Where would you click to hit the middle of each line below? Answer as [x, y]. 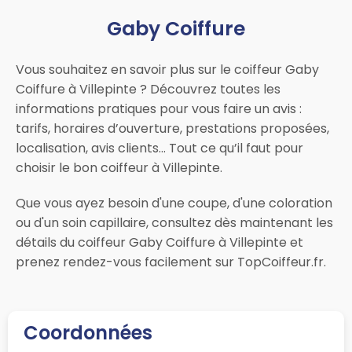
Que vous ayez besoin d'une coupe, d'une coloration [174, 203]
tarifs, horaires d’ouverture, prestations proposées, [172, 128]
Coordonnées [88, 332]
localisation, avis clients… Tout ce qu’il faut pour [159, 148]
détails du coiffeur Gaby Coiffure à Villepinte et [159, 242]
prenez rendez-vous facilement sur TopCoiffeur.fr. [171, 262]
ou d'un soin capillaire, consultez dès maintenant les [174, 222]
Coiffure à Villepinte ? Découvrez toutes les [148, 89]
